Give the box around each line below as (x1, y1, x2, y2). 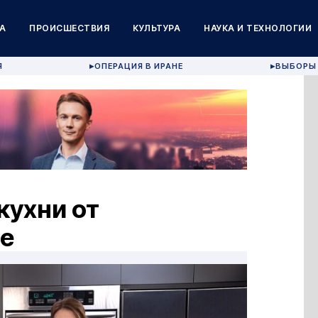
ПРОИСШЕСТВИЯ (29, 23, 110, 33)
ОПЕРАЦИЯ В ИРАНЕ (94, 61, 184, 71)
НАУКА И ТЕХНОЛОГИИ (204, 23, 312, 33)
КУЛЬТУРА (133, 23, 181, 33)
